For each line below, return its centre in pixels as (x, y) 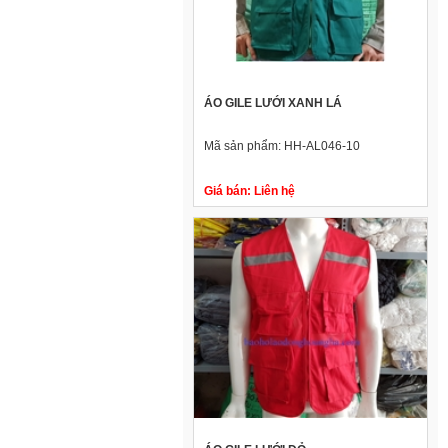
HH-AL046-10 (322, 146)
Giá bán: (227, 191)
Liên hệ (273, 191)
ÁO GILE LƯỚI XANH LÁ (273, 103)
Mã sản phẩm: (244, 146)
